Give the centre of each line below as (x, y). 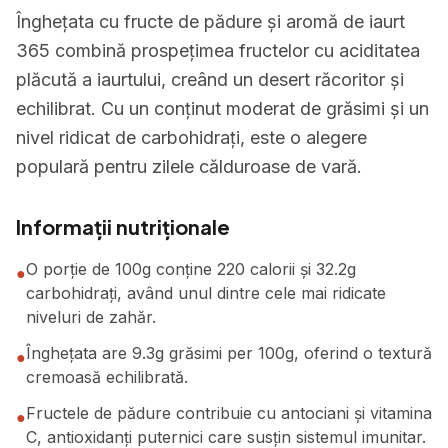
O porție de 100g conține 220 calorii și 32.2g (191, 269)
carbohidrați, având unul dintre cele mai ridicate (206, 293)
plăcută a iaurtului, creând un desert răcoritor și (210, 79)
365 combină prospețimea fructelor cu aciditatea (218, 50)
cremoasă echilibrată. (107, 377)
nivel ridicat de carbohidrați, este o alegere (191, 137)
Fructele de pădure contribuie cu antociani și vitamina (229, 413)
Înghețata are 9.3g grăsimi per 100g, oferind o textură (229, 353)
